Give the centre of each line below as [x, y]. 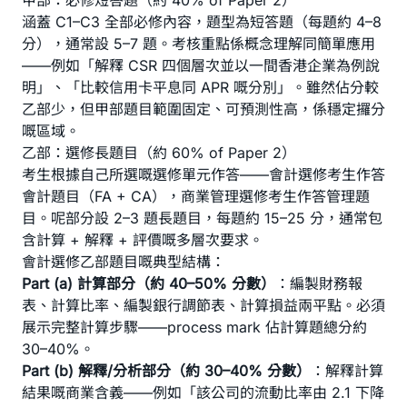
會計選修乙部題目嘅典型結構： [124, 262]
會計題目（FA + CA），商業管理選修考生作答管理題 [196, 196]
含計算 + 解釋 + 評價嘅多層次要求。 [143, 240]
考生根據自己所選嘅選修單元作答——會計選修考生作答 [203, 174]
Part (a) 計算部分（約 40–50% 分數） [149, 283]
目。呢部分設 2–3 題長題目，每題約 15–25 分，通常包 [202, 218]
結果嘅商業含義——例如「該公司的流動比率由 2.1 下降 [203, 392]
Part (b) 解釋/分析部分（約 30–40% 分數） [166, 371]
